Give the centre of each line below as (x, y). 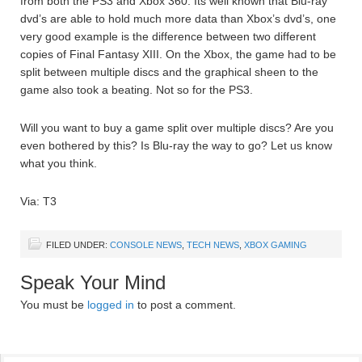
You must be (54, 305)
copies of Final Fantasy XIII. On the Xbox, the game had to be (178, 54)
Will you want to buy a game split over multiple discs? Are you (177, 128)
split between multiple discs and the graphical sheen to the (169, 72)
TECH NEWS (213, 245)
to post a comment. (185, 305)
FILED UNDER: (78, 245)
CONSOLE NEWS (146, 245)
